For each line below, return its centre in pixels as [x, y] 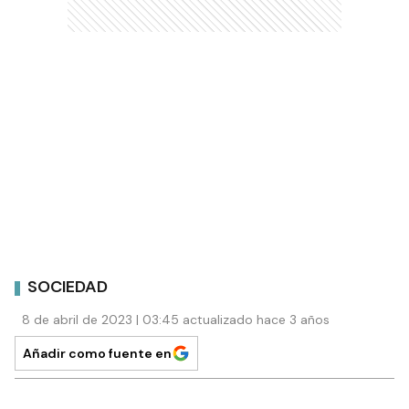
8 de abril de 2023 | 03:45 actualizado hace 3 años [176, 319]
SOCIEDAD [68, 287]
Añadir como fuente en [97, 353]
